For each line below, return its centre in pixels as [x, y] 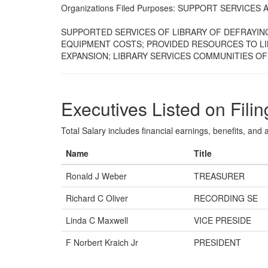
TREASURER [219, 176]
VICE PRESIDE [223, 220]
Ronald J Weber [96, 176]
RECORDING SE [226, 198]
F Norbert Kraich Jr [102, 242]
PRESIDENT [217, 242]
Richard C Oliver [97, 198]
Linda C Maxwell [97, 220]
